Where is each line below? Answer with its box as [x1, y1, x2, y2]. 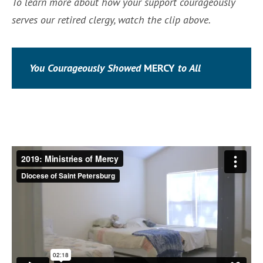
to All [175, 61, 201, 75]
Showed [107, 61, 144, 75]
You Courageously [29, 61, 104, 75]
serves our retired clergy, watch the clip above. [12, 13, 211, 27]
